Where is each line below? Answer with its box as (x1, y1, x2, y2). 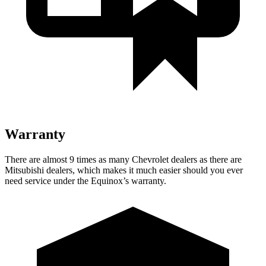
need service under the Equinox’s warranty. (5, 175, 166, 186)
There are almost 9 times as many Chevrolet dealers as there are (5, 154, 242, 164)
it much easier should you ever (126, 164, 243, 175)
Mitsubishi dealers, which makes (5, 164, 126, 175)
